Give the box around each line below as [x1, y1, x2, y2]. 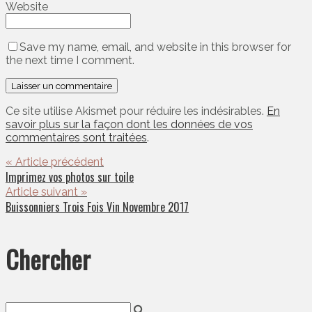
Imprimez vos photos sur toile [6, 169, 134, 186]
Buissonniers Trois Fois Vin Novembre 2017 [6, 198, 189, 216]
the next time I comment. [6, 54, 134, 68]
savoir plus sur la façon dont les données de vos [6, 118, 253, 132]
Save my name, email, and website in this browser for [19, 40, 291, 54]
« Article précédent [6, 155, 104, 169]
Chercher [6, 240, 91, 278]
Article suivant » [6, 185, 87, 199]
